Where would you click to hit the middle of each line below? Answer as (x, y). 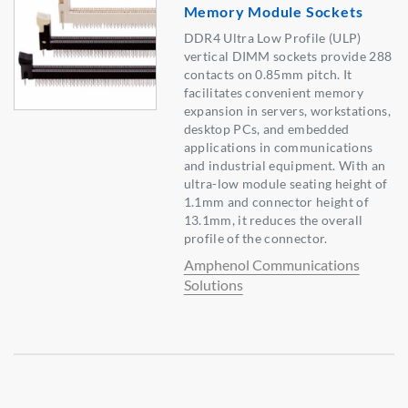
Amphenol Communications (271, 265)
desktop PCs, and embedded (266, 129)
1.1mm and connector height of (276, 202)
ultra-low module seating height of (286, 184)
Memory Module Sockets (273, 12)
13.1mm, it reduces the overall (273, 220)
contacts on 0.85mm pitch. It (268, 75)
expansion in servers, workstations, (287, 111)
